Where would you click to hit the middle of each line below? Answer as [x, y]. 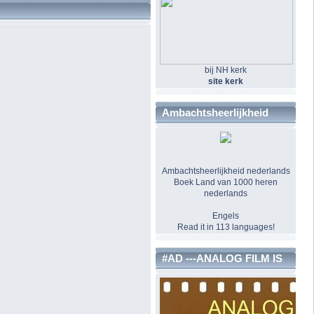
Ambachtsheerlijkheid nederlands [226, 171]
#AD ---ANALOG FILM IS [222, 258]
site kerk [226, 82]
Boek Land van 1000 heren [226, 183]
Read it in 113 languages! [226, 227]
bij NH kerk [226, 70]
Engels [226, 216]
